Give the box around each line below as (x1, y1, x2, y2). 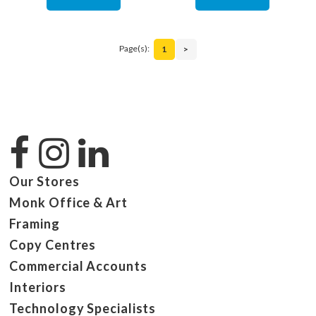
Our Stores (9, 173, 80, 189)
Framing (9, 215, 60, 231)
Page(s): (119, 42, 150, 54)
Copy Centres (9, 236, 97, 253)
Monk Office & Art (9, 194, 128, 210)
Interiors (9, 279, 66, 295)
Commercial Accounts (9, 257, 147, 274)
